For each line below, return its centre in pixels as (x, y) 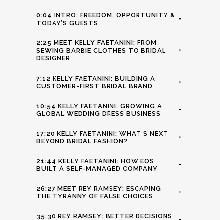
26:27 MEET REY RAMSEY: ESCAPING (99, 188)
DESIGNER (53, 58)
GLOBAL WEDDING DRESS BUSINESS (98, 113)
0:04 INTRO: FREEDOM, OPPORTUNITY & (106, 15)
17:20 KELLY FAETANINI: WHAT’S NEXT (102, 133)
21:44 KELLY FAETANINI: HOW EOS (95, 161)
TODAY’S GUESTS (67, 23)
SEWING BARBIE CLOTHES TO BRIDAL (101, 51)
